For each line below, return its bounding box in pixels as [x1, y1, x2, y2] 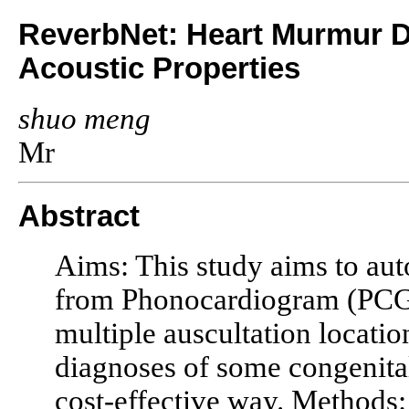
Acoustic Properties [18, 52, 300, 85]
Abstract [18, 199, 140, 233]
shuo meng [18, 101, 151, 135]
